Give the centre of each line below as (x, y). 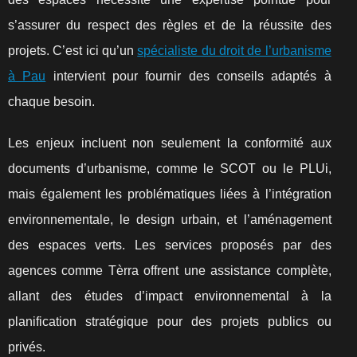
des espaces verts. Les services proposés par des (170, 245)
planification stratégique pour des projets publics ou (170, 322)
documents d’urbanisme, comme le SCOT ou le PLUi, (170, 169)
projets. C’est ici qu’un (73, 51)
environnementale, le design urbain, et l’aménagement (170, 220)
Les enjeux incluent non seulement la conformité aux (170, 143)
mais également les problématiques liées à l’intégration (170, 194)
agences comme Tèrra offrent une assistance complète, (170, 271)
